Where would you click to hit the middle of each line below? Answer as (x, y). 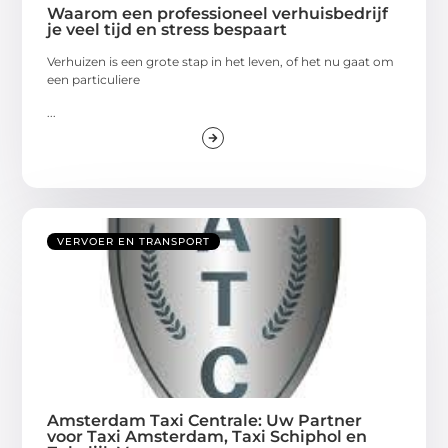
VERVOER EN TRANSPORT (134, 241)
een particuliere (94, 80)
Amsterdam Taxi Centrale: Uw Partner (205, 420)
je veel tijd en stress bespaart (167, 30)
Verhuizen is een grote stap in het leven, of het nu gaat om (221, 62)
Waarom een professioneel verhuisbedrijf (218, 14)
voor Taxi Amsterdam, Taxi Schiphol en (207, 436)
